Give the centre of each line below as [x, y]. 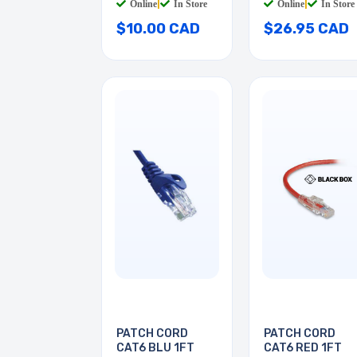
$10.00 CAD [158, 29]
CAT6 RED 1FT [303, 348]
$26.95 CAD [306, 29]
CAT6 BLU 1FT [155, 348]
